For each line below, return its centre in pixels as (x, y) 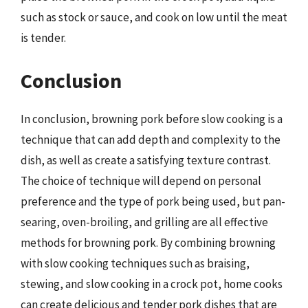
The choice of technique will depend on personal (141, 180)
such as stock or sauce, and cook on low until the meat (154, 17)
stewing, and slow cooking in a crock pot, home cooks (152, 284)
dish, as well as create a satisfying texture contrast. (146, 160)
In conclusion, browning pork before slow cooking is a (152, 119)
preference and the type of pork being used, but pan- (153, 201)
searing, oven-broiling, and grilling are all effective (144, 222)
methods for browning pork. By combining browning (148, 242)
